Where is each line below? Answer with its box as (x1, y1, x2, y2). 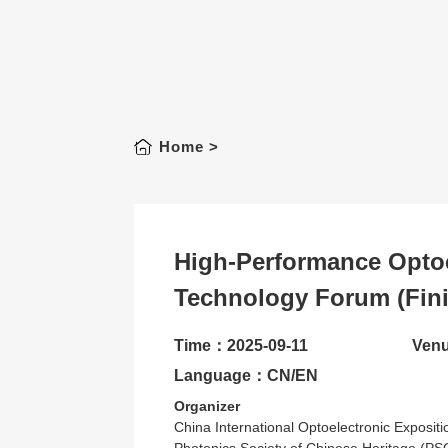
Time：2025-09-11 (174, 337, 309, 354)
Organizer (174, 398, 241, 414)
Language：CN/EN (174, 367, 319, 384)
